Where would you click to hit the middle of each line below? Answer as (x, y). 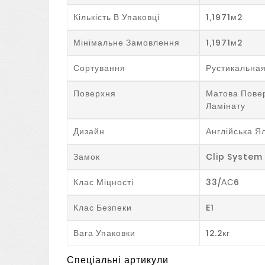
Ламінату (225, 106)
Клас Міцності (104, 182)
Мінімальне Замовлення (127, 42)
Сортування (100, 68)
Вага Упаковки (105, 233)
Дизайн (89, 131)
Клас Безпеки (103, 207)
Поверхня (95, 93)
